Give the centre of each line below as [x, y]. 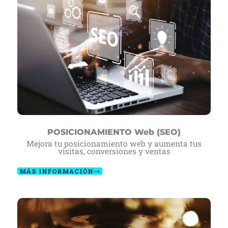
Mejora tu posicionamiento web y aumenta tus [114, 144]
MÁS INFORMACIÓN [57, 172]
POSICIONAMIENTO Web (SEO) [114, 132]
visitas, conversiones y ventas [114, 151]
